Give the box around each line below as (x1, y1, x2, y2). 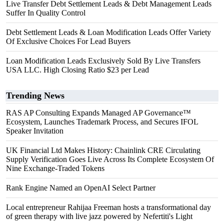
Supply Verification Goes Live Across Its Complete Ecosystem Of (6, 155, 214, 163)
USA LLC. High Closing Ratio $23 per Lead (6, 65, 149, 74)
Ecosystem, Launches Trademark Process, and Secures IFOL (6, 117, 198, 126)
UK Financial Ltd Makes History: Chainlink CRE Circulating (6, 146, 200, 154)
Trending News (6, 90, 64, 100)
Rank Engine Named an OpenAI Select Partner (6, 183, 155, 192)
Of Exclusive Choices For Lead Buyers (6, 37, 130, 45)
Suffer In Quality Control (6, 8, 85, 17)
